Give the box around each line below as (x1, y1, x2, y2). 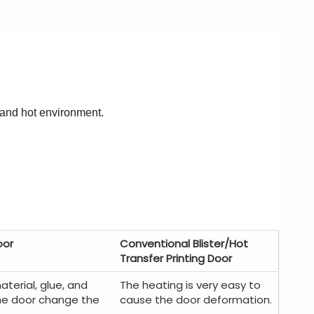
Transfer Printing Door (120, 251, 232, 266)
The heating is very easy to (120, 278, 261, 292)
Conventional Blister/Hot (120, 236, 248, 251)
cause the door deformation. (120, 292, 272, 307)
